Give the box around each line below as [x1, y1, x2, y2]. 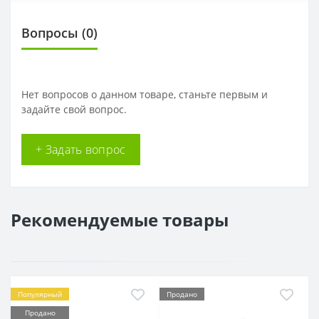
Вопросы [21, 23, 78, 41]
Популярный [18, 288, 62, 299]
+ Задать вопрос [36, 141, 126, 157]
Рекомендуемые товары [11, 207, 229, 231]
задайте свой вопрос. [21, 102, 127, 116]
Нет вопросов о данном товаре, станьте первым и [21, 87, 268, 101]
